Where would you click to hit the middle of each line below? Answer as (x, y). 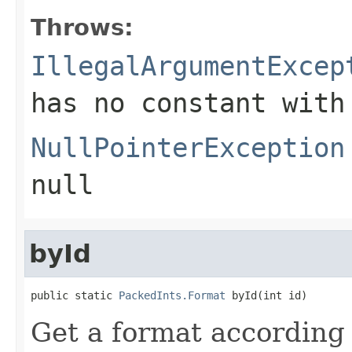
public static (75, 295)
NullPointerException (188, 147)
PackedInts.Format (172, 295)
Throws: (82, 27)
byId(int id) (266, 295)
